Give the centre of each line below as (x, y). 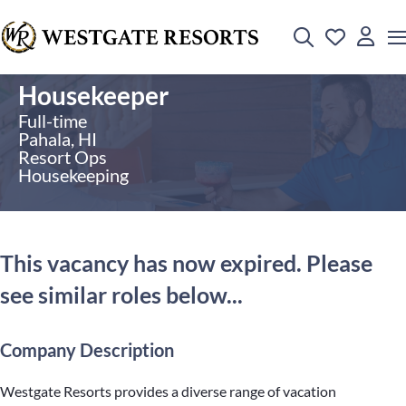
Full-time (53, 121)
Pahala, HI (58, 139)
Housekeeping (73, 175)
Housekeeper (93, 95)
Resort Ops (63, 157)
